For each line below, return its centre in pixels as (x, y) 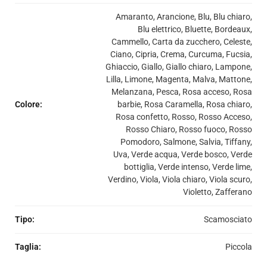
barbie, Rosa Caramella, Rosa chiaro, (185, 105)
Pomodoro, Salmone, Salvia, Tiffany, (186, 142)
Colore (27, 105)
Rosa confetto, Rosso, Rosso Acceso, (184, 117)
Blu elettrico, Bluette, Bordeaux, (195, 30)
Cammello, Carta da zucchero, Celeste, (182, 42)
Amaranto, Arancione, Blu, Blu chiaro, (184, 17)
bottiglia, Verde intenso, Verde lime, (188, 167)
